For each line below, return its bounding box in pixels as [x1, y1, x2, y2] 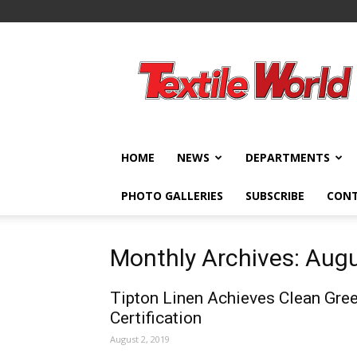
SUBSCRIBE [245, 188, 304, 203]
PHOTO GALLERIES [121, 188, 223, 203]
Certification [110, 308, 202, 328]
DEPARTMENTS [245, 150, 330, 165]
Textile [151, 45, 185, 60]
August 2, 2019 [110, 333, 170, 345]
